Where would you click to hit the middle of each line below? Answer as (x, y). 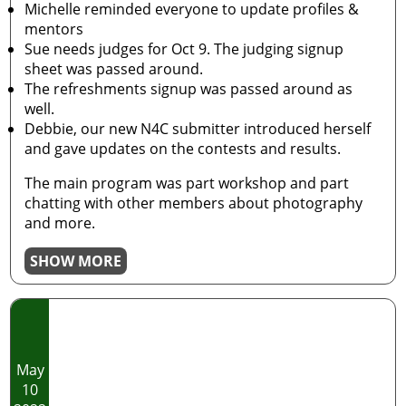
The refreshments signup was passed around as (189, 89)
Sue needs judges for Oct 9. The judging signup (184, 49)
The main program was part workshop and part (187, 183)
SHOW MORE (76, 261)
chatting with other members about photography (194, 203)
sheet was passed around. (114, 69)
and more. (62, 223)
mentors (54, 29)
